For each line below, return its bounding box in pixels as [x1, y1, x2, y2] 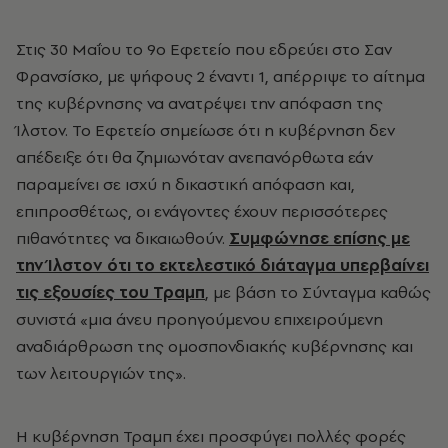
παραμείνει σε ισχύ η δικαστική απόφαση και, [16, 173, 355, 195]
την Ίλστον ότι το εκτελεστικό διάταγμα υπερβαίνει [16, 254, 429, 276]
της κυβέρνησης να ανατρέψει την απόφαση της [16, 92, 383, 114]
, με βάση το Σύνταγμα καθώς [205, 281, 431, 303]
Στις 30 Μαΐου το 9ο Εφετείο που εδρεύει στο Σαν [16, 38, 392, 60]
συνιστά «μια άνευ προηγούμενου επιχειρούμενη [16, 308, 383, 330]
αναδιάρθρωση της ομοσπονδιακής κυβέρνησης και [16, 335, 413, 357]
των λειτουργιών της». [16, 362, 186, 384]
